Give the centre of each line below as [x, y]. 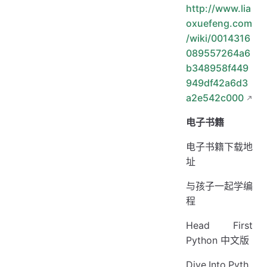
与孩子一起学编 [219, 186]
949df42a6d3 [217, 83]
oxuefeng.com [219, 23]
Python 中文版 [218, 240]
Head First [219, 225]
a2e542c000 [215, 98]
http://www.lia [218, 8]
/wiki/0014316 [218, 38]
